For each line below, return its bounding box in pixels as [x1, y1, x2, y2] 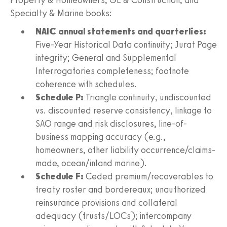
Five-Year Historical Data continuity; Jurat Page [35, 39, 217, 50]
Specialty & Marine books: [10, 7, 112, 19]
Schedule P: [35, 91, 84, 103]
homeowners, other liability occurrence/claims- [35, 144, 215, 156]
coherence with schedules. [35, 78, 137, 90]
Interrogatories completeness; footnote [35, 65, 189, 77]
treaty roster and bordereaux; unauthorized [35, 183, 206, 195]
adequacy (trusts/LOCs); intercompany [35, 210, 192, 221]
